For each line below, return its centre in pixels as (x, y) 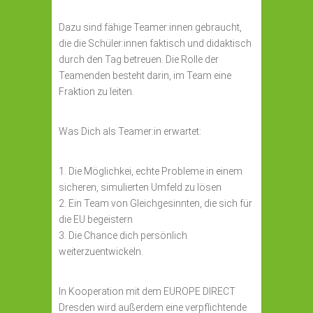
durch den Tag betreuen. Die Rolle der (139, 59)
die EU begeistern (96, 219)
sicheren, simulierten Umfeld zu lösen (140, 187)
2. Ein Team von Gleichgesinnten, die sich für (155, 203)
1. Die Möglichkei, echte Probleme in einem (151, 171)
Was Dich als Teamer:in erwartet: (130, 131)
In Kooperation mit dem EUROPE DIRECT (147, 291)
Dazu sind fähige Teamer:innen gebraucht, (150, 27)
